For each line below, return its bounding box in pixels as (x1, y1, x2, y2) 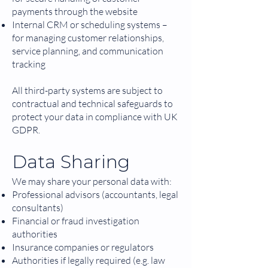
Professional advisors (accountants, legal (12, 188, 178, 200)
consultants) (12, 202, 63, 214)
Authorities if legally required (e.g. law (12, 254, 165, 266)
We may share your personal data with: (12, 175, 172, 187)
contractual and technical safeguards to (12, 98, 173, 109)
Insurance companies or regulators (12, 241, 154, 253)
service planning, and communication (12, 45, 163, 57)
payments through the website (12, 5, 138, 17)
